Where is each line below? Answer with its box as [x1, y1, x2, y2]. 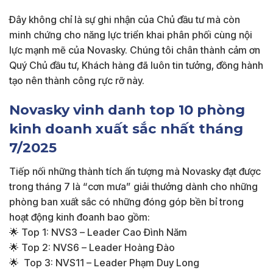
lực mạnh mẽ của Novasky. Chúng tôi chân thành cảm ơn [9, 43, 260, 56]
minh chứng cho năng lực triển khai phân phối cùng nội [9, 28, 252, 41]
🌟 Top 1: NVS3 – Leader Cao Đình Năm [9, 226, 187, 239]
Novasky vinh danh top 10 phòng [9, 101, 245, 118]
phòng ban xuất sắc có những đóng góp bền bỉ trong [9, 196, 244, 208]
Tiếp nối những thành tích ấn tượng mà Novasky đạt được [9, 165, 261, 178]
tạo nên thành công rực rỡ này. [9, 74, 144, 87]
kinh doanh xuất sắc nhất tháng [9, 119, 243, 137]
